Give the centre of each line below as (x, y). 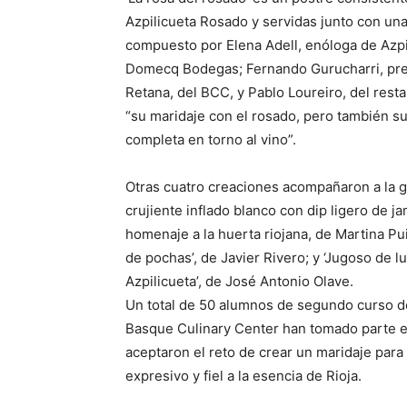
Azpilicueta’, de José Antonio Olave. (239, 281)
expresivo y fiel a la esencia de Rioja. (243, 375)
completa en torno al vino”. (211, 139)
